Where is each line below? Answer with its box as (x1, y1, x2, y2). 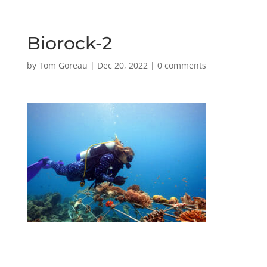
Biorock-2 (26, 32, 112, 54)
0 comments (157, 60, 206, 71)
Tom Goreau (38, 60, 88, 71)
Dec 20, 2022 (97, 60, 148, 71)
